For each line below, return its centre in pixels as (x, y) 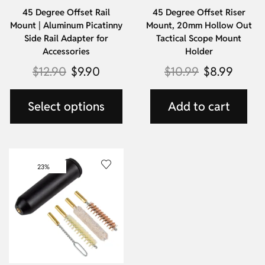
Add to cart (199, 107)
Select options (66, 107)
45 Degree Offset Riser (199, 12)
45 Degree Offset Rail (66, 12)
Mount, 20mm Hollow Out (199, 25)
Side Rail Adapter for (66, 38)
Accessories (66, 51)
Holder (199, 51)
